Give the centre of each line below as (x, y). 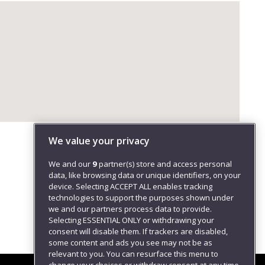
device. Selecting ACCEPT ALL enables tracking (130, 187)
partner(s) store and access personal (164, 164)
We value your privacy (99, 141)
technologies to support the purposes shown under (141, 198)
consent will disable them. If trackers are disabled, (138, 232)
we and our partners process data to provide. (130, 209)
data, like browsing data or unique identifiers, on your (145, 175)
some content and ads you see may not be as (130, 243)
